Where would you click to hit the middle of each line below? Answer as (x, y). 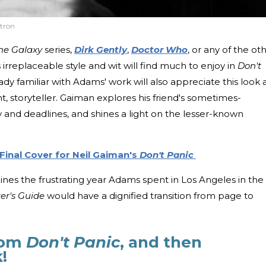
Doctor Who (159, 50)
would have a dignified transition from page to (149, 196)
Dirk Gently (101, 50)
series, (58, 50)
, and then (161, 243)
